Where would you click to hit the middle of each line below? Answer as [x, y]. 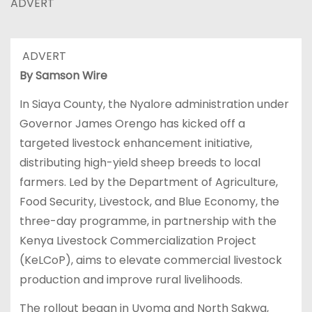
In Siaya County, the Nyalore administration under [154, 104]
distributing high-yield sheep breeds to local [140, 163]
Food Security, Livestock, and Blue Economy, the [149, 202]
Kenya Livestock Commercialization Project [138, 241]
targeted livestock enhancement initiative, [135, 143]
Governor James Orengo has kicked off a [132, 124]
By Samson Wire [63, 76]
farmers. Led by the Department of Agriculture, [148, 182]
